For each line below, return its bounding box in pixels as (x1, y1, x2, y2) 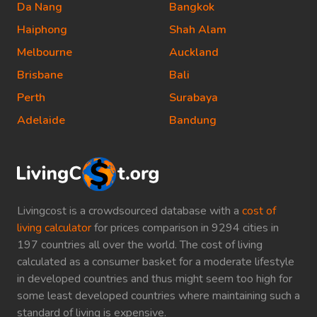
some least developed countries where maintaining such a (17, 287, 300, 304)
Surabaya (169, 90, 218, 105)
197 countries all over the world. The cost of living (17, 236, 263, 253)
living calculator (17, 219, 91, 236)
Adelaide (17, 113, 65, 128)
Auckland (169, 45, 219, 60)
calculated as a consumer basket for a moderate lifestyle (17, 253, 294, 270)
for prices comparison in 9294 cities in (91, 219, 279, 236)
